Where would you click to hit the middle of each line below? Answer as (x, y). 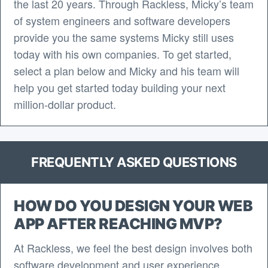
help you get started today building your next (120, 87)
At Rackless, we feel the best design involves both (133, 248)
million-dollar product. (65, 104)
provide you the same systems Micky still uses (124, 37)
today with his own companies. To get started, (123, 54)
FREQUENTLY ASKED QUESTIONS (134, 162)
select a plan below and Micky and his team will (127, 71)
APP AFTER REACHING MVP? (118, 224)
